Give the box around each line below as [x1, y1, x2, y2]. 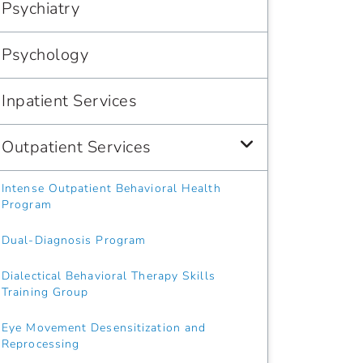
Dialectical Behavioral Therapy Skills [2, 268, 216, 284]
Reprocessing [2, 336, 80, 352]
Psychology [2, 44, 88, 66]
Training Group [2, 284, 89, 300]
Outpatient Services [2, 136, 152, 158]
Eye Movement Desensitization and [2, 320, 207, 335]
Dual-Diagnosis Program [2, 233, 147, 248]
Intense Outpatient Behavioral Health [2, 181, 221, 196]
